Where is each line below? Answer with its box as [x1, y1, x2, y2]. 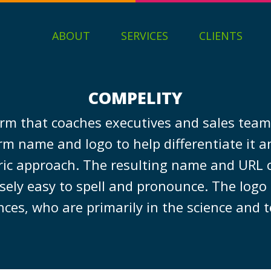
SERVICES [121, 28, 168, 43]
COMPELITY [88, 87, 183, 109]
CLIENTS [199, 28, 243, 43]
